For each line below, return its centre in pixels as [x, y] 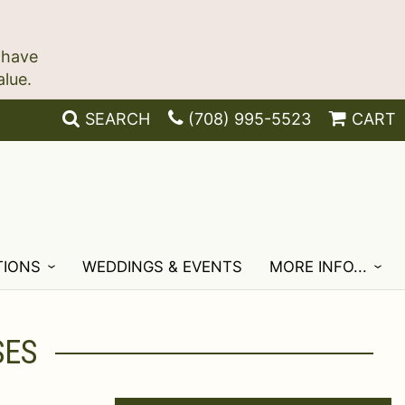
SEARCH [118, 119]
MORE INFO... [319, 267]
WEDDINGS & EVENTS [163, 267]
